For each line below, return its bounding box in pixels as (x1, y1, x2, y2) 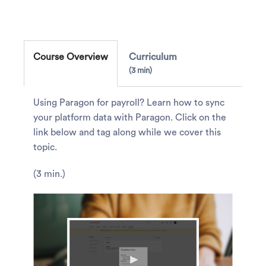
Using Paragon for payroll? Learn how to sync (33, 98, 224, 107)
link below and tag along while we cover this (33, 128, 221, 137)
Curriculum (129, 52, 177, 62)
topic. (33, 142, 59, 152)
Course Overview (33, 52, 108, 62)
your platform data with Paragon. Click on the (33, 113, 226, 122)
